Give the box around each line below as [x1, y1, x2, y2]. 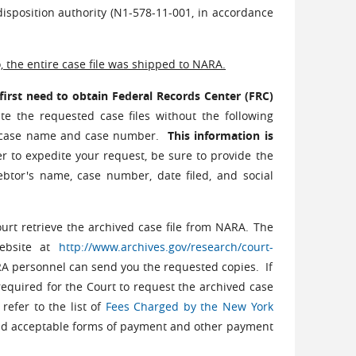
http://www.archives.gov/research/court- [58, 239, 273, 254]
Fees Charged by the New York [105, 299, 273, 314]
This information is [167, 128, 273, 143]
